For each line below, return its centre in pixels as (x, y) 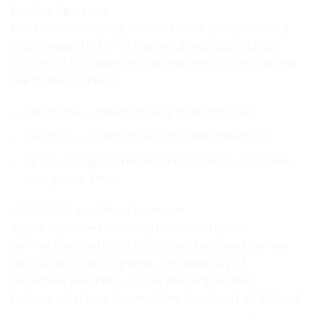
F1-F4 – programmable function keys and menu (159, 161)
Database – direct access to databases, (140, 112)
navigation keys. (71, 178)
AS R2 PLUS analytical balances (98, 210)
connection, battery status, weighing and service (150, 245)
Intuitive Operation (59, 10)
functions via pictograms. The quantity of (128, 263)
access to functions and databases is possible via (154, 63)
